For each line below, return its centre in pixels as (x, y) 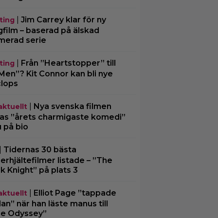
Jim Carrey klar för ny (63, 20)
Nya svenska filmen (72, 106)
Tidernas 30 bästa (40, 150)
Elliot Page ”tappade (75, 193)
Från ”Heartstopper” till (68, 63)
